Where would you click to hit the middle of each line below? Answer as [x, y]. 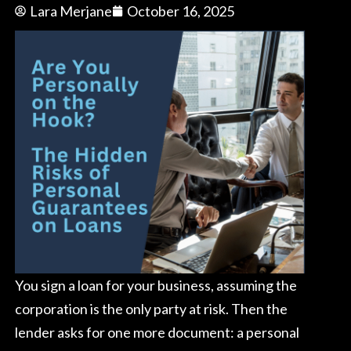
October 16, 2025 [181, 11]
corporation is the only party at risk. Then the [151, 309]
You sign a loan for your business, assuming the [156, 286]
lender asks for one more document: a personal [157, 333]
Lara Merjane [71, 11]
